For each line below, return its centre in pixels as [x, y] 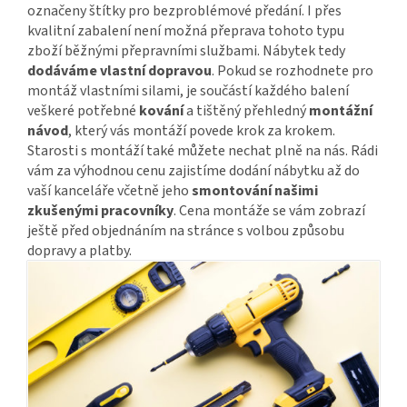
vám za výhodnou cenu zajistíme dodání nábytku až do [194, 170]
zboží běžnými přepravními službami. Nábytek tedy [186, 50]
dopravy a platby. [79, 250]
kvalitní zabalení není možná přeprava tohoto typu [186, 30]
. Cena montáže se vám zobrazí [269, 210]
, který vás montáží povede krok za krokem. [202, 130]
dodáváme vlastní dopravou [119, 70]
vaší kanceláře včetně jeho [109, 190]
